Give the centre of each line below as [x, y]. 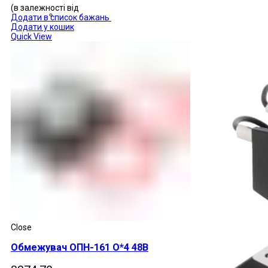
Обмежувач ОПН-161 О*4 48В [80, 248]
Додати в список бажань [60, 17]
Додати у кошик [42, 27]
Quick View [31, 36]
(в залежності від [45, 8]
